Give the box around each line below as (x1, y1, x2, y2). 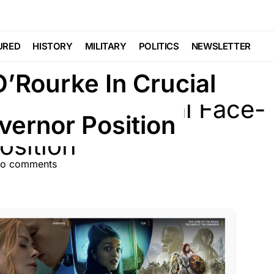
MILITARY (84, 40, 127, 52)
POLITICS (138, 40, 179, 52)
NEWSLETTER (191, 40, 251, 52)
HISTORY (32, 40, 73, 52)
